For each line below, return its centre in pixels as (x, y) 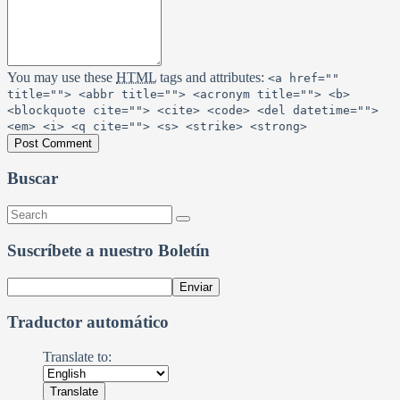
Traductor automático (88, 322)
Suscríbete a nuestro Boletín (108, 250)
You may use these (62, 77)
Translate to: (77, 356)
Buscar (33, 179)
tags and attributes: (212, 77)
